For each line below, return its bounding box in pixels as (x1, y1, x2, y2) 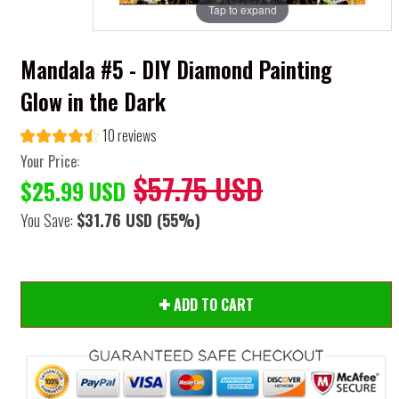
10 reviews (102, 125, 157, 147)
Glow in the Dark (20, 85, 166, 118)
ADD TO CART (173, 293, 254, 315)
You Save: (20, 208, 77, 232)
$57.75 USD (134, 167, 263, 210)
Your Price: (20, 151, 79, 173)
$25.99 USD (20, 175, 126, 208)
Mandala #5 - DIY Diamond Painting (20, 53, 332, 85)
